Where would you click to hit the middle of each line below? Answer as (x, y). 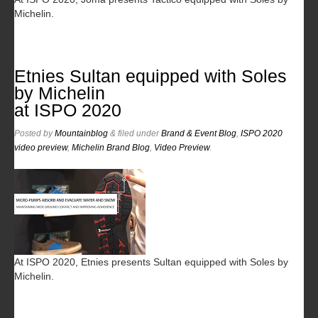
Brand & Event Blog (199, 133)
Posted (29, 133)
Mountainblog (81, 133)
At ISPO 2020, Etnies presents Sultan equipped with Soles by (151, 262)
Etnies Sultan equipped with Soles (150, 76)
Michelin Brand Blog (111, 147)
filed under (138, 133)
